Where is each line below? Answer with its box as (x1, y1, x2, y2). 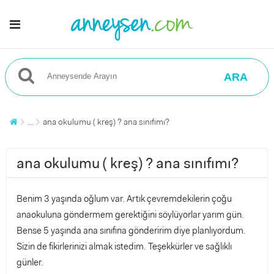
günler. (17, 256, 43, 268)
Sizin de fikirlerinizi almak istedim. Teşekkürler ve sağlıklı (17, 240, 232, 253)
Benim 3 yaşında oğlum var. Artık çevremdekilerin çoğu (17, 193, 232, 205)
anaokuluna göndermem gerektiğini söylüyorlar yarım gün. (17, 209, 244, 221)
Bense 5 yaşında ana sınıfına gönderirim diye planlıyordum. (17, 224, 246, 237)
